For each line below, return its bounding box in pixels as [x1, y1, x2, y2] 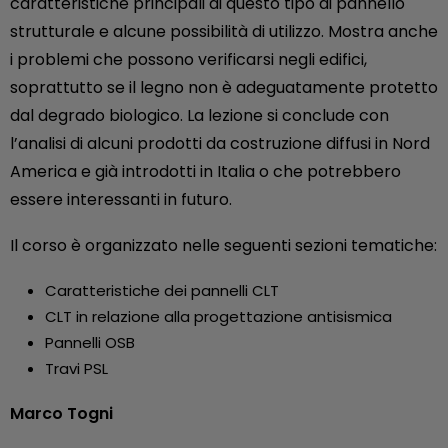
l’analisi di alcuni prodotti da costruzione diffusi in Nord [10, 132, 430, 156]
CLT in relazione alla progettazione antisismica [45, 306, 392, 328]
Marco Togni [10, 402, 113, 426]
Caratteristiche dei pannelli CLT [45, 280, 279, 302]
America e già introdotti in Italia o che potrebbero [10, 160, 401, 184]
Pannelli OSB [45, 332, 135, 354]
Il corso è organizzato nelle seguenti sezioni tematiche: [10, 234, 437, 258]
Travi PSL [45, 358, 108, 380]
